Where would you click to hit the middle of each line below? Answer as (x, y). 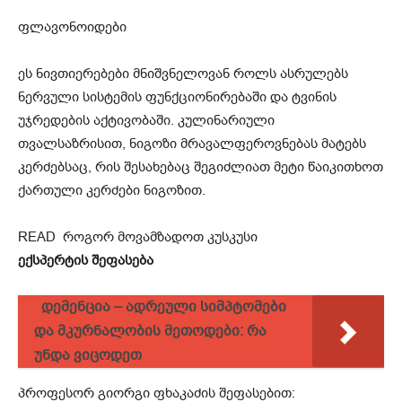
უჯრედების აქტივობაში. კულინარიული (146, 120)
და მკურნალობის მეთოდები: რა (150, 331)
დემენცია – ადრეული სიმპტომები (164, 306)
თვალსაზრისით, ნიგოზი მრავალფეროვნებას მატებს (192, 143)
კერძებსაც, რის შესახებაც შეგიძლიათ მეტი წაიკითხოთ (201, 166)
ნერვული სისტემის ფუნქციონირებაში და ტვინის (177, 96)
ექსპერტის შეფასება (86, 260)
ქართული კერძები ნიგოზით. (112, 190)
